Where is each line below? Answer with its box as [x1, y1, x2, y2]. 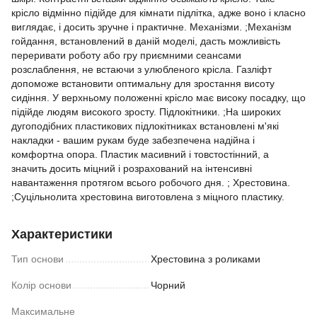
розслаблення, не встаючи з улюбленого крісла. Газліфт [11, 63, 272, 75]
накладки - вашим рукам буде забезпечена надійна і [11, 134, 255, 146]
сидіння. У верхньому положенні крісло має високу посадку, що [11, 91, 306, 103]
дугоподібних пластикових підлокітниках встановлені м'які [11, 120, 279, 132]
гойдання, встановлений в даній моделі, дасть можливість [11, 35, 280, 47]
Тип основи [11, 253, 64, 265]
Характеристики [11, 226, 113, 241]
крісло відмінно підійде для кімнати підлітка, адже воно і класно [11, 6, 306, 18]
